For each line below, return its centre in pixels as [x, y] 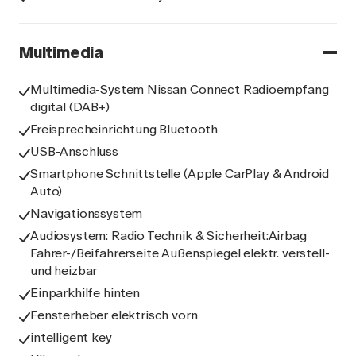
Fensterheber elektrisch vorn [114, 315]
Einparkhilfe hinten [85, 293]
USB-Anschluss [74, 151]
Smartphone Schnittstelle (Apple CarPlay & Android [180, 174]
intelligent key [71, 337]
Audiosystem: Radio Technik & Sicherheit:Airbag [168, 236]
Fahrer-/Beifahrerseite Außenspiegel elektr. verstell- [180, 253]
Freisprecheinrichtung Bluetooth [124, 129]
